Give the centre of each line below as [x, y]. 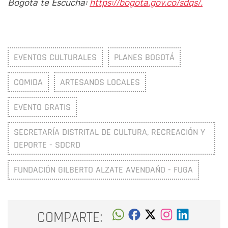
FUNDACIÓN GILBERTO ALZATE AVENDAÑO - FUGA [103, 170]
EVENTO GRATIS [42, 107]
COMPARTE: [70, 217]
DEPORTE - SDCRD [47, 145]
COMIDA [28, 82]
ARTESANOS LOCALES [100, 82]
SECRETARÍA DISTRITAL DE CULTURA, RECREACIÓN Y [109, 132]
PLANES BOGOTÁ [144, 58]
